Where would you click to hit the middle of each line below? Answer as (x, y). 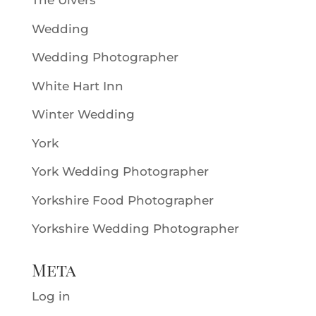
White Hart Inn (77, 86)
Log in (51, 296)
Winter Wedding (83, 114)
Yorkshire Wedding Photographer (135, 229)
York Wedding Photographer (120, 171)
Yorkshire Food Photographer (122, 200)
